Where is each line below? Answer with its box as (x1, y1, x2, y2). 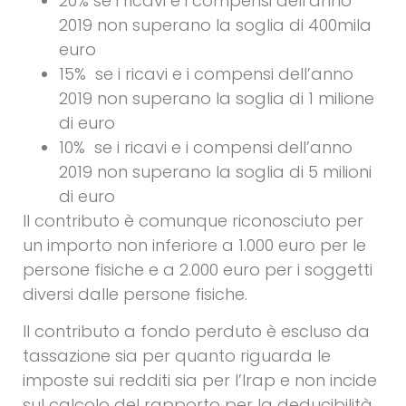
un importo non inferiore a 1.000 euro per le (23, 233, 366, 256)
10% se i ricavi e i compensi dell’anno (59, 135, 353, 159)
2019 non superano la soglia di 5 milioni (59, 159, 372, 183)
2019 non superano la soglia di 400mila (59, 13, 372, 36)
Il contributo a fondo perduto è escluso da (23, 320, 370, 343)
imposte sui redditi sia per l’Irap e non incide (23, 369, 377, 392)
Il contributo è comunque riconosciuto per (23, 208, 363, 232)
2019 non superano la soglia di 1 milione (59, 86, 374, 110)
